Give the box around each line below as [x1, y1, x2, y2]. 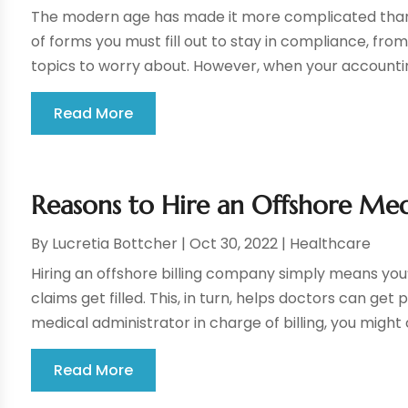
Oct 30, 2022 [189, 233, 279, 255]
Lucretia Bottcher [52, 233, 178, 255]
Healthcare [290, 233, 372, 255]
